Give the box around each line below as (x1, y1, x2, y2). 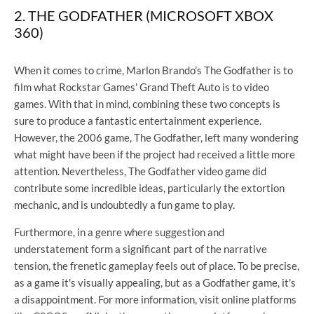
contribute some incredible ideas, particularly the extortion (14, 181, 285, 194)
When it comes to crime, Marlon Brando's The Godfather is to (14, 63, 293, 76)
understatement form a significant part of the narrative (14, 242, 267, 255)
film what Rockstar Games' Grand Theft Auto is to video (14, 80, 269, 93)
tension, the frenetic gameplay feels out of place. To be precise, (14, 259, 299, 272)
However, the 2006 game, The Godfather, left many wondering (14, 130, 299, 144)
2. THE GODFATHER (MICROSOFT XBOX (14, 6, 273, 24)
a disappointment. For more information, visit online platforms (14, 292, 296, 306)
